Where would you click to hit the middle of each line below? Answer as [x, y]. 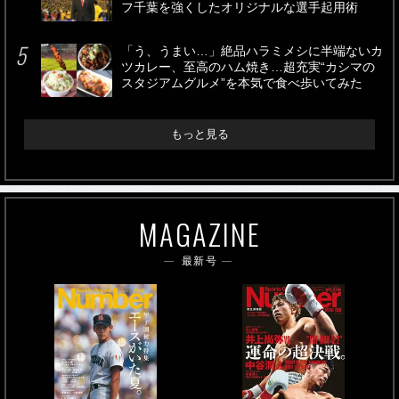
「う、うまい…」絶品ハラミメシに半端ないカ [252, 52]
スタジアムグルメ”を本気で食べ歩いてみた [242, 84]
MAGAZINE [199, 234]
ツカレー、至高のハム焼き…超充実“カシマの [248, 68]
